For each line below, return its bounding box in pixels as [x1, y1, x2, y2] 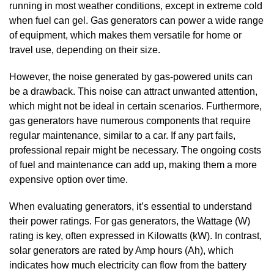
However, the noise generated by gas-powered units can [9, 71, 253, 82]
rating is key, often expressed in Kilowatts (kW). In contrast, [9, 230, 262, 241]
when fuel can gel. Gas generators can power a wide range [9, 15, 264, 26]
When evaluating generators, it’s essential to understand [9, 201, 252, 212]
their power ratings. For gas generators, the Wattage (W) [9, 215, 250, 226]
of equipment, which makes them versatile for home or [9, 29, 242, 40]
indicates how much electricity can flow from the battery [9, 259, 246, 270]
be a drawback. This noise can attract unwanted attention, [9, 86, 257, 97]
